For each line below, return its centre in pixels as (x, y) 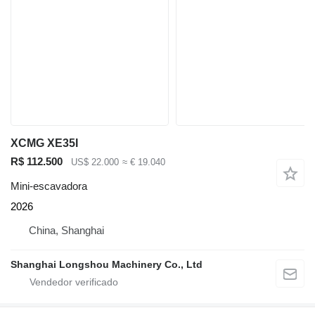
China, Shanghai (66, 230)
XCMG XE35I (44, 143)
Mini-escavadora (49, 186)
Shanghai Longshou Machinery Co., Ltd (107, 264)
